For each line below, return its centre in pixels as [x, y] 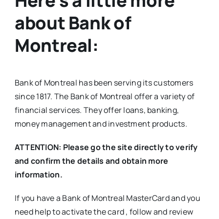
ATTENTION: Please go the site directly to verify [106, 147]
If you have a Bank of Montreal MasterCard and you [107, 198]
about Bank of [73, 22]
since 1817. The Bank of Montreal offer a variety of [105, 97]
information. [38, 175]
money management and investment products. [101, 124]
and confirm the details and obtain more [91, 161]
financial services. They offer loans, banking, [97, 110]
